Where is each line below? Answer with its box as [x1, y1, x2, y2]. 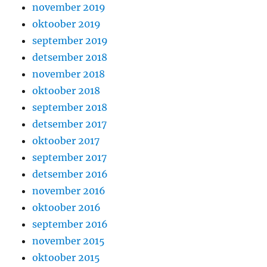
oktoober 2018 [32, 85, 101, 97]
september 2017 [32, 151, 107, 164]
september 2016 [32, 218, 108, 231]
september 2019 [32, 35, 108, 47]
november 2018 [32, 68, 105, 80]
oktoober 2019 [32, 18, 101, 30]
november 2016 [32, 185, 106, 197]
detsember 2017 [32, 118, 107, 131]
